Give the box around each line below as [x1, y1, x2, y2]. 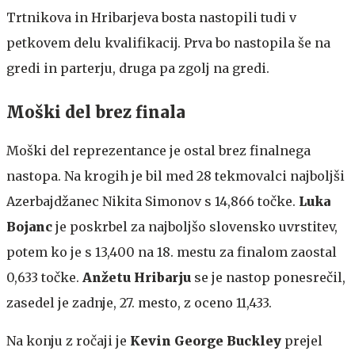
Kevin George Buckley [130, 332, 281, 349]
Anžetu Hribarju [82, 269, 191, 285]
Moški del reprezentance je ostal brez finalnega [6, 142, 311, 158]
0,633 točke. [6, 269, 82, 285]
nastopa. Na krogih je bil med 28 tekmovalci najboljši [6, 167, 345, 184]
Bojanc [6, 218, 52, 235]
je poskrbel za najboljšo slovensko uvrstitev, [52, 218, 338, 235]
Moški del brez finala [6, 101, 185, 122]
